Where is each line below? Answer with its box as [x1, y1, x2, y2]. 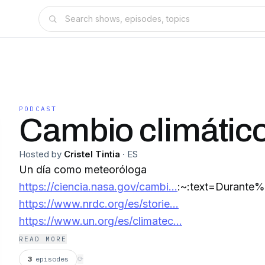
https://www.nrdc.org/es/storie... [19, 198, 179, 210]
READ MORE [19, 235, 67, 243]
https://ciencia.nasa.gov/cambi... [19, 180, 177, 193]
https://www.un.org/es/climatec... [19, 215, 182, 227]
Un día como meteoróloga [19, 163, 147, 176]
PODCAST [19, 105, 57, 113]
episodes [35, 254, 69, 263]
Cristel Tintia [64, 148, 120, 160]
